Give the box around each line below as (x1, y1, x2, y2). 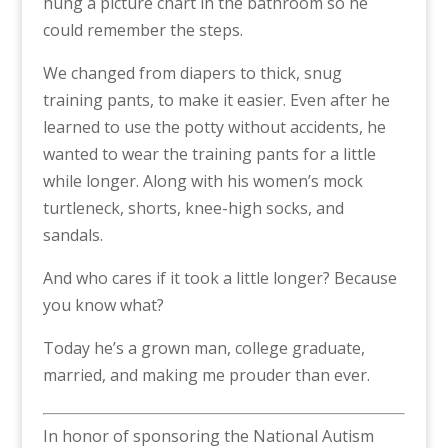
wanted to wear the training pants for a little (42, 143, 376, 165)
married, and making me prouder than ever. (42, 364, 370, 386)
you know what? (42, 294, 164, 316)
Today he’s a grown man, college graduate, (42, 337, 365, 359)
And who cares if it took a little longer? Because (42, 267, 397, 289)
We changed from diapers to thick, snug (42, 62, 342, 84)
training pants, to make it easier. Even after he (42, 89, 390, 111)
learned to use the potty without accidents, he (42, 116, 386, 138)
